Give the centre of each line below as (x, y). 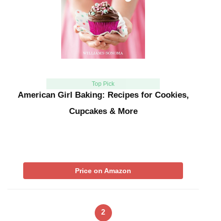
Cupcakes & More (103, 111)
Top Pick (103, 84)
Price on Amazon (103, 171)
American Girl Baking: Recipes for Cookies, (103, 95)
